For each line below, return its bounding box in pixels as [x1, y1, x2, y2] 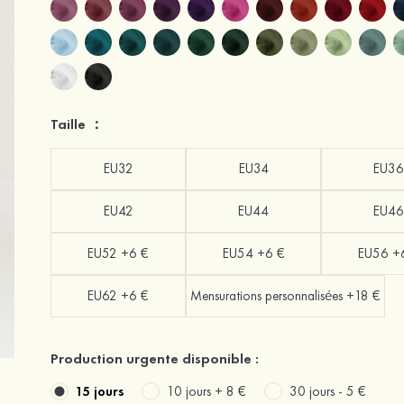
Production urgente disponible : [50, 349, 259, 368]
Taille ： [50, 115, 104, 133]
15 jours [76, 381, 124, 400]
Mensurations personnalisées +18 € [190, 287, 381, 305]
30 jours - [289, 381, 346, 400]
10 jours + [167, 381, 226, 400]
